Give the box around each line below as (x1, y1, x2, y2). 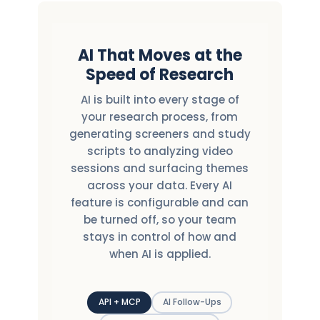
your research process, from (81, 109, 239, 124)
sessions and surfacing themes (71, 160, 249, 176)
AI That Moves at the (77, 44, 242, 66)
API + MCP (98, 296, 141, 309)
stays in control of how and (83, 229, 237, 244)
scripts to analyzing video (86, 143, 233, 159)
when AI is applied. (109, 246, 211, 261)
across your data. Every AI (87, 177, 233, 193)
